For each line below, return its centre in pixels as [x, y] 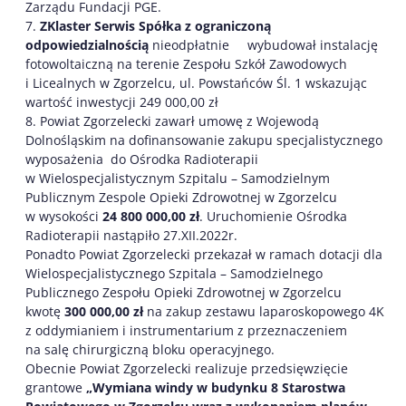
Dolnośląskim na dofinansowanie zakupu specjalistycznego [204, 140]
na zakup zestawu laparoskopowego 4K [264, 311]
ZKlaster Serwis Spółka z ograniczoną [155, 26]
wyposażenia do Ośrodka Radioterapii [142, 159]
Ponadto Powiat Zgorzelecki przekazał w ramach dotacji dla [206, 254]
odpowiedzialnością [89, 45]
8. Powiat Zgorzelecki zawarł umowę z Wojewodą [172, 121]
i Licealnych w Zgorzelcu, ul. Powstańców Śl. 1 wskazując [196, 83]
